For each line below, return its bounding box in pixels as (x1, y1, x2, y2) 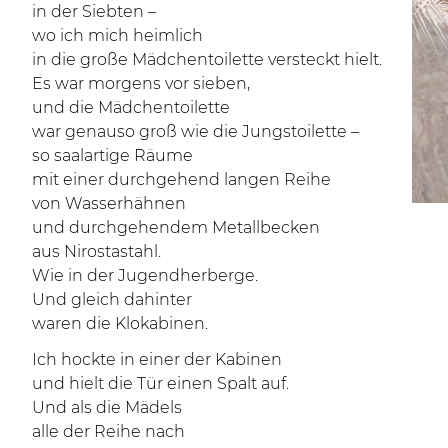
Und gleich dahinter (32, 290, 192, 309)
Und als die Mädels (32, 398, 182, 417)
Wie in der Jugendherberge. (32, 266, 258, 285)
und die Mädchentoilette (32, 98, 230, 117)
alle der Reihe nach (32, 422, 185, 441)
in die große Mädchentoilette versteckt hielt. (32, 50, 382, 69)
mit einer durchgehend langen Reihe (32, 170, 331, 189)
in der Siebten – (32, 2, 156, 21)
